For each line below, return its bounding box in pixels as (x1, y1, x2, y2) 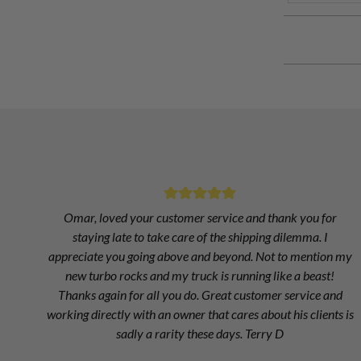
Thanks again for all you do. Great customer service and (57, 287, 342, 303)
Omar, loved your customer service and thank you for (63, 210, 337, 226)
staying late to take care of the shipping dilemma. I (72, 229, 328, 245)
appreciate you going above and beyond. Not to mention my (48, 248, 352, 264)
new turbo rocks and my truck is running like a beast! (65, 268, 335, 284)
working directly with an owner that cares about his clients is (46, 306, 354, 322)
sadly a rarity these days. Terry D (116, 326, 284, 342)
